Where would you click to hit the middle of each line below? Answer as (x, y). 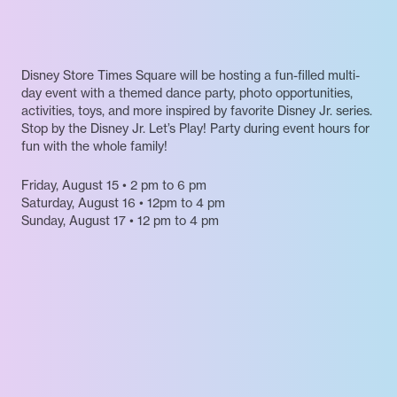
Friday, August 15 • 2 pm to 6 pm (114, 184)
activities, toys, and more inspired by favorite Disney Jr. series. (197, 110)
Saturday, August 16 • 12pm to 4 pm (123, 202)
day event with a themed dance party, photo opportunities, (187, 92)
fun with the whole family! (94, 145)
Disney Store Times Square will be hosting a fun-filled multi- (191, 74)
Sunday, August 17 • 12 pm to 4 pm (120, 220)
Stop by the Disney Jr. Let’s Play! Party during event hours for (195, 128)
